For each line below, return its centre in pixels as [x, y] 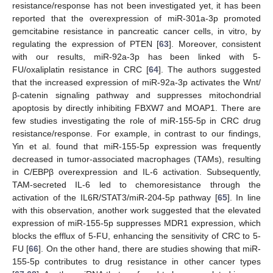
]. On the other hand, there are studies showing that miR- [150, 249]
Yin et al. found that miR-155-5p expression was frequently [136, 147]
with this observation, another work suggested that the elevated [136, 211]
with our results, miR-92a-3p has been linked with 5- [136, 57]
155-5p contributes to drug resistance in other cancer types [136, 262]
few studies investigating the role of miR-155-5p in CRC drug [136, 121]
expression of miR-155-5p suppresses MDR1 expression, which [136, 223]
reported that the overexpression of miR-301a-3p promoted [136, 19]
